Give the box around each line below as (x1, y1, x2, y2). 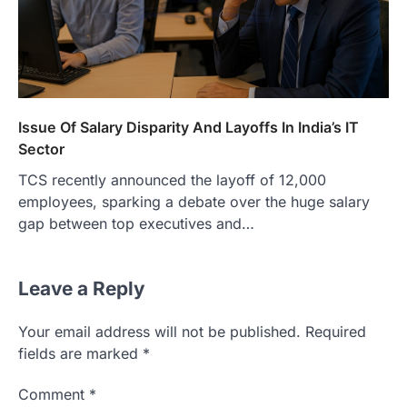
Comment (18, 384, 89, 403)
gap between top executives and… (18, 213, 254, 233)
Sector (18, 139, 65, 158)
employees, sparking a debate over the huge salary (18, 192, 370, 211)
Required (305, 322, 366, 341)
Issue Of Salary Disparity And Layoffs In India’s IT (18, 117, 359, 136)
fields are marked (18, 343, 143, 362)
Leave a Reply (18, 276, 145, 300)
